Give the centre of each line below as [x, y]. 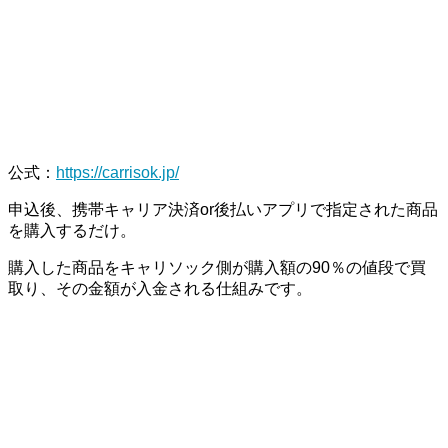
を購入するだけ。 [72, 231]
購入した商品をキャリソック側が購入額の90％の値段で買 [217, 268]
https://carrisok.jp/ [117, 173]
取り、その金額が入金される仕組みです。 [160, 289]
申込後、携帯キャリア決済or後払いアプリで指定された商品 [223, 210]
